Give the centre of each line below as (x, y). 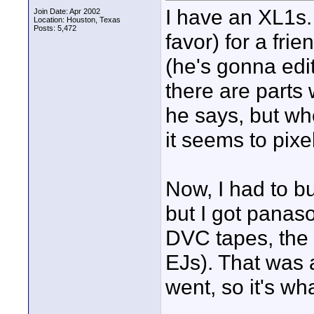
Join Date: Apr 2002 (67, 11)
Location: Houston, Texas (77, 20)
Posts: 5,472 (55, 28)
